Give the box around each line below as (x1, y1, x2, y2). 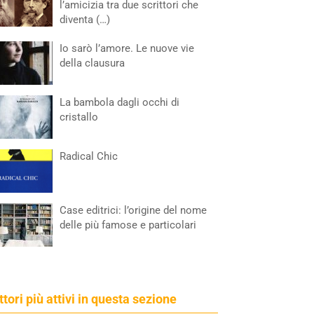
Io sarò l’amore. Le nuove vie (60, 42, 195, 55)
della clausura (60, 57, 125, 69)
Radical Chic (60, 150, 118, 163)
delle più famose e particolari (60, 219, 197, 231)
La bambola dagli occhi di (60, 96, 180, 109)
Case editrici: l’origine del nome (60, 204, 207, 217)
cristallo (60, 111, 99, 123)
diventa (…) (60, 13, 111, 26)
